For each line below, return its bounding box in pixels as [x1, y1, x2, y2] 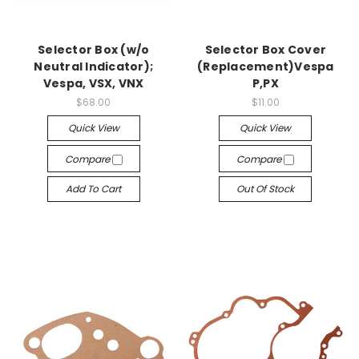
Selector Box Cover [204, 41, 326, 58]
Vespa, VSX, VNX [42, 75, 144, 91]
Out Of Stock [236, 181, 295, 196]
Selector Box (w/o [38, 41, 150, 58]
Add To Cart [66, 181, 122, 196]
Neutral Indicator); [34, 58, 154, 75]
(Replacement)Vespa [197, 58, 334, 75]
